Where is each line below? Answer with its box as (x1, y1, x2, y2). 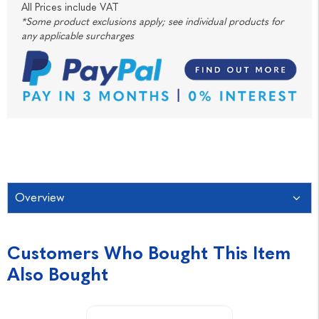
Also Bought (7, 263, 108, 285)
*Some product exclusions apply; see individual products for (21, 16, 284, 28)
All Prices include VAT (21, 1, 119, 14)
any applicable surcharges (21, 30, 134, 43)
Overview (15, 189, 65, 204)
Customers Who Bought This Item (7, 241, 291, 263)
